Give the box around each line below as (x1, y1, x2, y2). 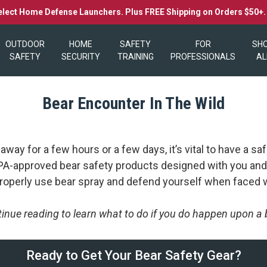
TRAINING (117, 51, 154, 61)
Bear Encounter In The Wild (42, 93, 225, 113)
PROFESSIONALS (170, 51, 235, 61)
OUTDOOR (5, 39, 45, 49)
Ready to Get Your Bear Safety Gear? (26, 247, 241, 263)
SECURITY (61, 51, 101, 61)
